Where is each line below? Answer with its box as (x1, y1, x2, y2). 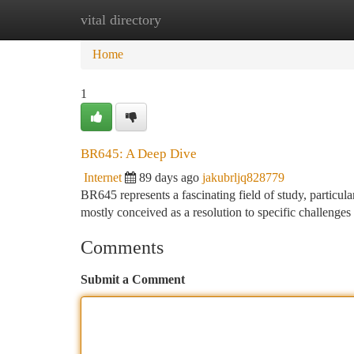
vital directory (81, 12, 161, 28)
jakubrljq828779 (202, 171, 284, 184)
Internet (84, 171, 122, 184)
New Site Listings (159, 13, 248, 26)
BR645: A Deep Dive (81, 146, 197, 161)
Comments (81, 237, 164, 258)
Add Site (272, 13, 316, 26)
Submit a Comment (81, 273, 185, 286)
